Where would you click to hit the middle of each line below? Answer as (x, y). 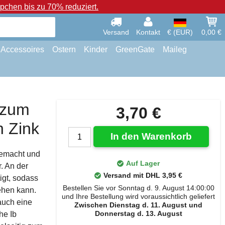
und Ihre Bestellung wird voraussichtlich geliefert (138, 196)
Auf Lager (143, 163)
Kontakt (148, 32)
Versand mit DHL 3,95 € (143, 175)
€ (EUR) (180, 32)
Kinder (96, 49)
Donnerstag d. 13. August (138, 213)
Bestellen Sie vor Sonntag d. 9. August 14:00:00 (138, 188)
